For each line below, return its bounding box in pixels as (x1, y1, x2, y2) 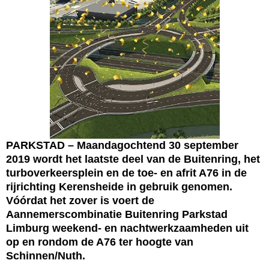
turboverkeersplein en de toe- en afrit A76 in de (6, 167, 247, 179)
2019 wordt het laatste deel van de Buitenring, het (6, 153, 260, 165)
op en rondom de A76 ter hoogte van (6, 236, 193, 248)
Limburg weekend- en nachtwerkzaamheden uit (6, 222, 249, 234)
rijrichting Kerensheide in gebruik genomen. (6, 181, 232, 193)
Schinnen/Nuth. (6, 250, 85, 262)
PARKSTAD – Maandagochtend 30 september (6, 139, 238, 151)
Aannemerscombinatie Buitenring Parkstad (6, 208, 228, 220)
